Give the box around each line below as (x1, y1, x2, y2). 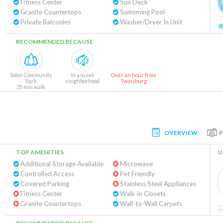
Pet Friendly (118, 170, 155, 178)
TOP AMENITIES (16, 148, 64, 156)
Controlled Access (19, 170, 74, 178)
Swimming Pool (118, 8, 165, 16)
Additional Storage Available (19, 160, 104, 168)
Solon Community (10, 72, 52, 78)
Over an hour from (111, 72, 156, 78)
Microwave (118, 160, 153, 168)
